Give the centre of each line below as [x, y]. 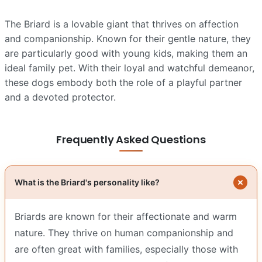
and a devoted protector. [60, 97]
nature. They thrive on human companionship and [124, 232]
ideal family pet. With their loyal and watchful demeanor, [130, 68]
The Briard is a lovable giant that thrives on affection [122, 24]
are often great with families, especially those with [126, 249]
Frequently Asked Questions [131, 139]
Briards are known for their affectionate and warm [126, 216]
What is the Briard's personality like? [87, 182]
